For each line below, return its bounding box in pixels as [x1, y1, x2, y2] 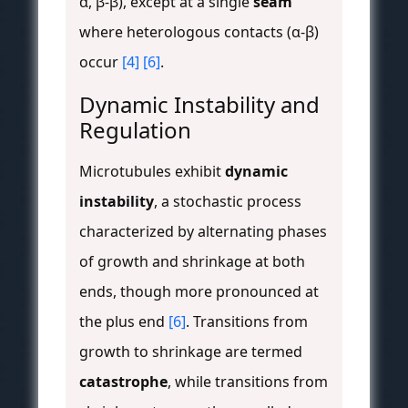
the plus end [79, 311, 168, 331]
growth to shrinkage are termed [79, 341, 302, 362]
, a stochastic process [154, 190, 301, 211]
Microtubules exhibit [79, 160, 225, 181]
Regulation [79, 114, 191, 145]
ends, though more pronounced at [79, 280, 319, 301]
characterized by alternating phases [79, 220, 327, 241]
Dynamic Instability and [79, 88, 320, 119]
